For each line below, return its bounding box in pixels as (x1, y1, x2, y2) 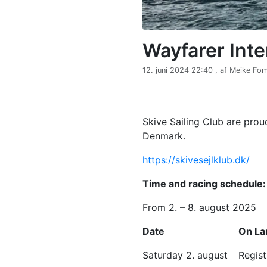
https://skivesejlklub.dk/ (142, 153, 250, 166)
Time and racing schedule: (142, 177, 266, 190)
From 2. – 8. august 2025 (142, 201, 256, 213)
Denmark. (142, 129, 185, 142)
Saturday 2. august (142, 249, 228, 261)
